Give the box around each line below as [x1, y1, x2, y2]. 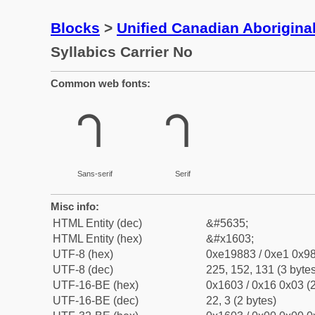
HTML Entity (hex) [53, 233, 142, 245]
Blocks [51, 20, 100, 36]
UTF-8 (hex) [53, 248, 113, 260]
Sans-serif [77, 169, 112, 178]
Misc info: [51, 200, 99, 212]
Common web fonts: [51, 77, 150, 89]
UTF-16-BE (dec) [53, 295, 139, 307]
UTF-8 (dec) [53, 264, 113, 276]
